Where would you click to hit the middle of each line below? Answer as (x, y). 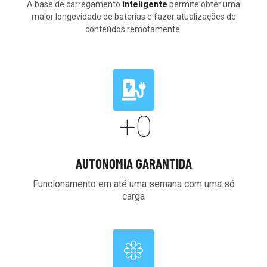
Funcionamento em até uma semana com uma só (133, 184)
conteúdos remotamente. (133, 29)
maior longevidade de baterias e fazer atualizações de (133, 17)
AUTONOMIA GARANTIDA (133, 163)
